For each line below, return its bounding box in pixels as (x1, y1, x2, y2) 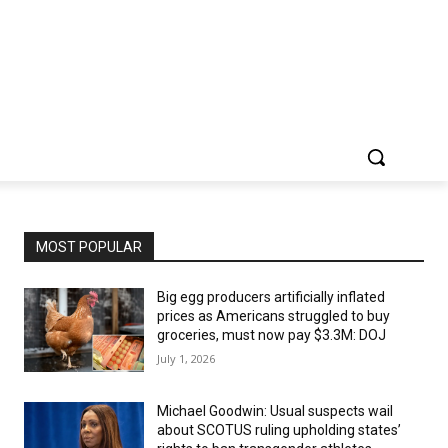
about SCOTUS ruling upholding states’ (157, 422, 401, 438)
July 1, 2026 (157, 351, 215, 366)
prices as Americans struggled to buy (157, 308, 390, 324)
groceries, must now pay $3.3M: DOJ (157, 327, 386, 343)
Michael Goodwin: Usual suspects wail (157, 403, 393, 419)
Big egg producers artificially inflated (157, 289, 385, 305)
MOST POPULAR (36, 239, 142, 255)
